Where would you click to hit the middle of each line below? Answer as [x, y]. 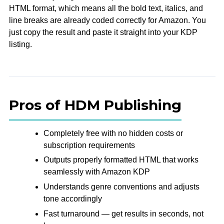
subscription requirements [89, 145]
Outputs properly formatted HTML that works [121, 160]
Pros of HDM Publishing [95, 105]
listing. [20, 44]
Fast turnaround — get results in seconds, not [123, 213]
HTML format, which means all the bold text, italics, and [106, 8]
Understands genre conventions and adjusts [121, 187]
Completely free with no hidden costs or [113, 133]
